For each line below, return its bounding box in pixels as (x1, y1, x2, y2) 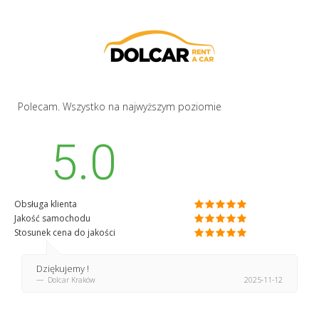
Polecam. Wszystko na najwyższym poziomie (18, 100, 221, 114)
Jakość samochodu (14, 212, 90, 225)
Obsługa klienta (14, 198, 77, 211)
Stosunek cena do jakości (14, 226, 115, 239)
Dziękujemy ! (36, 262, 89, 276)
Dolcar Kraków (46, 275, 95, 286)
